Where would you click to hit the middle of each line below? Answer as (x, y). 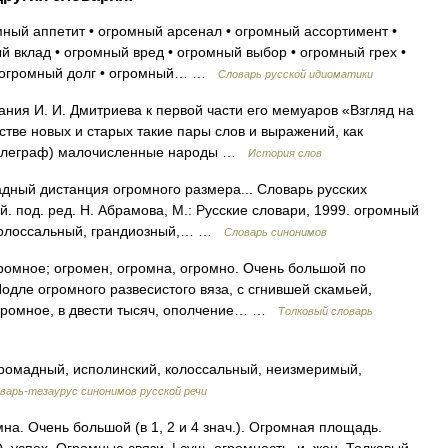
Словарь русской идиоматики (295, 74)
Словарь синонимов (275, 232)
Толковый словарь (325, 311)
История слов (285, 153)
